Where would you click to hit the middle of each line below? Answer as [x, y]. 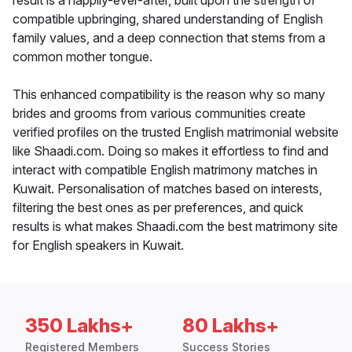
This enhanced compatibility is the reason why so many [169, 95]
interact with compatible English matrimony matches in [165, 170]
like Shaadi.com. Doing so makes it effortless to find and [170, 151]
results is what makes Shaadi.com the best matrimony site [175, 227]
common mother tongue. [82, 57]
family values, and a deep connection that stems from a [169, 38]
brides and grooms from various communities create [159, 114]
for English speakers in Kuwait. [98, 246]
